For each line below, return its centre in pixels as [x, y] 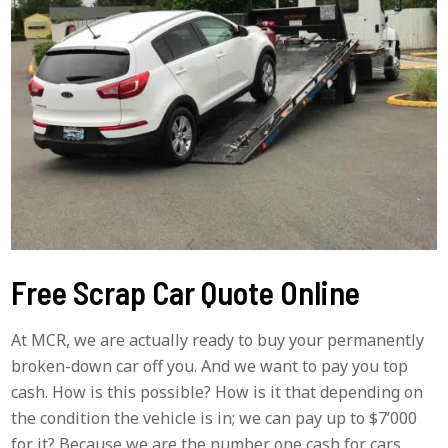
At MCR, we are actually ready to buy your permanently [218, 339]
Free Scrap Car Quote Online [186, 291]
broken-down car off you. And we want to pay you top [210, 365]
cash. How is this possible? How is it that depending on [217, 391]
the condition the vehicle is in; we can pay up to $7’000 [214, 417]
